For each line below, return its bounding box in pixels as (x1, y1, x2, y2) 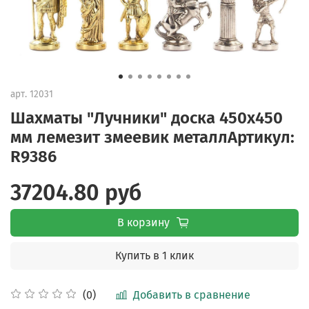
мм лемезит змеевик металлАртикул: (10, 127, 295, 147)
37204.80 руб (10, 179, 141, 206)
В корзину (117, 215, 170, 229)
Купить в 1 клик (115, 248, 194, 262)
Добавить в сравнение (133, 288, 250, 301)
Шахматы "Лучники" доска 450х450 (10, 108, 283, 128)
